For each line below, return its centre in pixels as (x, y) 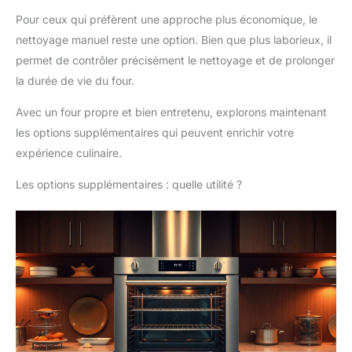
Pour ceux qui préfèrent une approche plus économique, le (167, 19)
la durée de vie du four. (75, 80)
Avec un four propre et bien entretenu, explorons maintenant (171, 112)
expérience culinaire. (69, 152)
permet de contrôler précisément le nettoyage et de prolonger (175, 60)
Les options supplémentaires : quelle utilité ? (129, 184)
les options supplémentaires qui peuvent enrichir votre (155, 132)
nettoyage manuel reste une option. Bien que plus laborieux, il (174, 39)
